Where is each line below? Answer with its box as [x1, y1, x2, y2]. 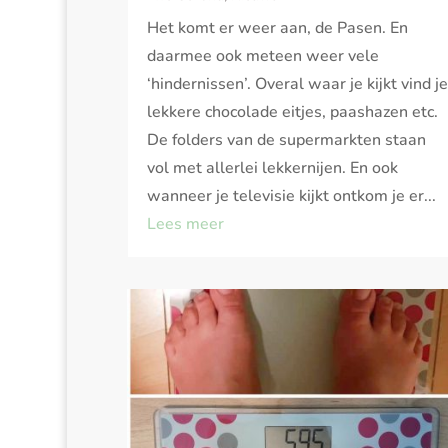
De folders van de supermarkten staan [146, 129, 426, 152]
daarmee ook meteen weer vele [146, 45, 379, 68]
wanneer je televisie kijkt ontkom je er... [146, 185, 436, 208]
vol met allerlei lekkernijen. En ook [146, 157, 398, 180]
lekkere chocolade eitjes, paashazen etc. [146, 101, 442, 124]
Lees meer [146, 213, 224, 236]
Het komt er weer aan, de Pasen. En [146, 17, 408, 40]
